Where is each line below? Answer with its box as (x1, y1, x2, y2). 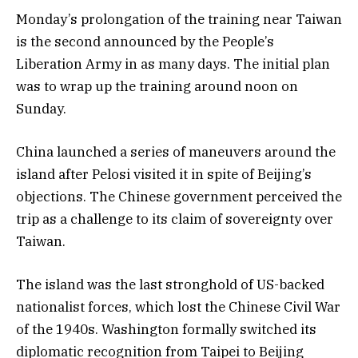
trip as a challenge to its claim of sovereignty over (16, 209, 333, 228)
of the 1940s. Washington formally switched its (16, 320, 316, 338)
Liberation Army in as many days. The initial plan (16, 54, 330, 73)
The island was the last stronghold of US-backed (16, 275, 324, 293)
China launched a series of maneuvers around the (16, 142, 336, 161)
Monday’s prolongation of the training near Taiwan (16, 10, 342, 28)
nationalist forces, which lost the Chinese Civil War (16, 297, 340, 316)
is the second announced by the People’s (16, 32, 274, 50)
